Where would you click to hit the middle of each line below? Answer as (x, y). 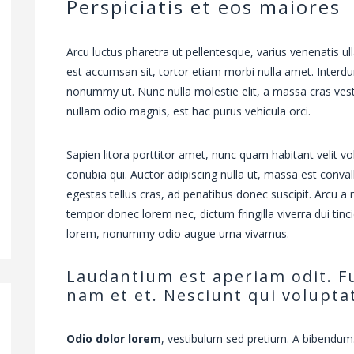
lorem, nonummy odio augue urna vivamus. (178, 234)
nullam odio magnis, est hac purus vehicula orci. (188, 111)
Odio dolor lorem (114, 339)
